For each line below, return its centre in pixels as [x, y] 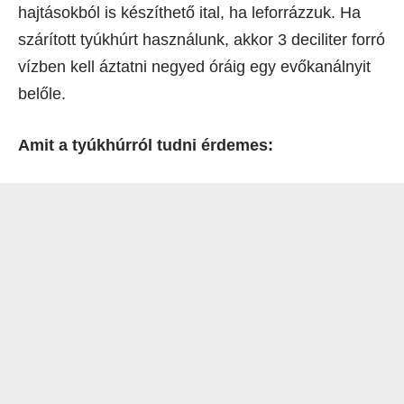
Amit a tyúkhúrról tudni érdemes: [146, 145]
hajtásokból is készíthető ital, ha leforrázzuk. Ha [189, 12]
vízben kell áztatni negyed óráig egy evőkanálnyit [194, 66]
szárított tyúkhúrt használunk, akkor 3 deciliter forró [202, 39]
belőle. [42, 93]
